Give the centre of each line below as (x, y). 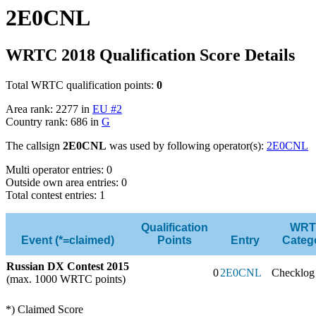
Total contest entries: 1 (55, 195)
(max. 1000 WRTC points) (66, 279)
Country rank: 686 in (54, 121)
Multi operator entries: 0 (59, 169)
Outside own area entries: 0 (66, 182)
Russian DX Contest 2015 (68, 266)
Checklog (293, 272)
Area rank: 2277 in (49, 109)
